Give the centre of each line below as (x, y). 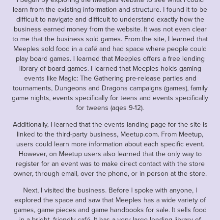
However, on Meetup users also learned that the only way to (110, 153)
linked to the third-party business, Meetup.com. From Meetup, (110, 134)
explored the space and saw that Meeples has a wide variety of (110, 200)
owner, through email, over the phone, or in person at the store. (110, 173)
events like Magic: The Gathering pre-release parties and (110, 78)
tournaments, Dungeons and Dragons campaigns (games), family (110, 88)
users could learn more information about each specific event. (110, 144)
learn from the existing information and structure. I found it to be (110, 9)
